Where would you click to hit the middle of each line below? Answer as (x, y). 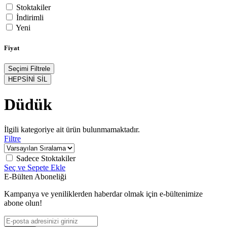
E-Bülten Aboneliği (35, 176)
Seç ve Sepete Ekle (35, 167)
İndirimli (30, 18)
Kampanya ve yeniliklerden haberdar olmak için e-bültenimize (103, 194)
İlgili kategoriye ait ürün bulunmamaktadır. (72, 129)
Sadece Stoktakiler (46, 158)
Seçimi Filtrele (29, 68)
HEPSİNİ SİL (28, 79)
